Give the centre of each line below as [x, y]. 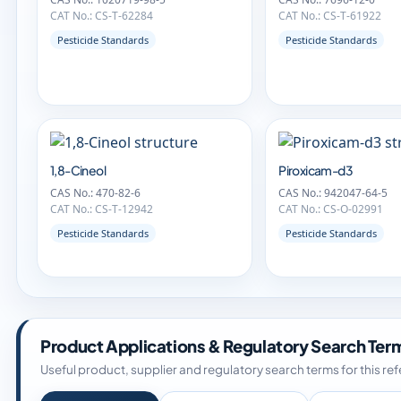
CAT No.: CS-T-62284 [102, 16]
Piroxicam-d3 [316, 170]
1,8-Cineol [78, 170]
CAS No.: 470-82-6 [95, 193]
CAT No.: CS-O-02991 [331, 209]
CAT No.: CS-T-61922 [330, 16]
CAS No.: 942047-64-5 [333, 193]
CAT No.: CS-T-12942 [102, 209]
